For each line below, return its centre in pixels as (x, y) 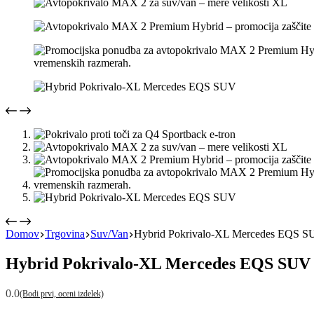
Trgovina (65, 234)
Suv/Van (109, 234)
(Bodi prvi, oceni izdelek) (62, 293)
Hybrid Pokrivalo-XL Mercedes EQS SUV (158, 263)
